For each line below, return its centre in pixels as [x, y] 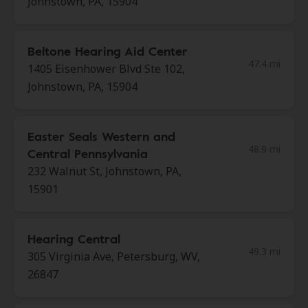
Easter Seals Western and [101, 136]
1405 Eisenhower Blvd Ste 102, [106, 69]
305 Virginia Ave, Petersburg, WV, [114, 256]
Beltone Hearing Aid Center [108, 51]
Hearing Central [74, 239]
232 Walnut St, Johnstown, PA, [104, 171]
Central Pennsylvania [88, 153]
